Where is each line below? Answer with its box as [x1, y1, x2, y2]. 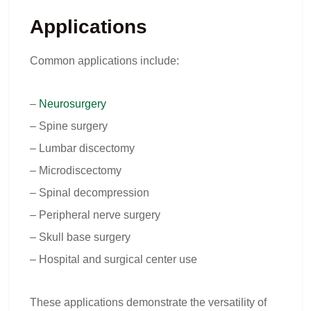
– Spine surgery [30, 120, 108, 132]
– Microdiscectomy [30, 165, 121, 176]
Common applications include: [30, 55, 179, 67]
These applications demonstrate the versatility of [30, 296, 267, 308]
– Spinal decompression [30, 187, 149, 199]
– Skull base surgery [30, 231, 131, 243]
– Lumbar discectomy [30, 142, 135, 154]
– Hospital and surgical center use [30, 253, 197, 265]
